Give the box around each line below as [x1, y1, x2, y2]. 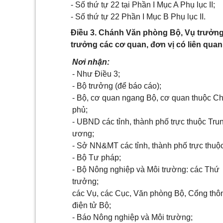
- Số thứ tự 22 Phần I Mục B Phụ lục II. [71, 12, 206, 21]
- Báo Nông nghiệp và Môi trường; [72, 213, 193, 222]
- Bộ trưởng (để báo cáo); [72, 82, 161, 90]
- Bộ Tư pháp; [72, 153, 121, 162]
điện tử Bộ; [72, 201, 111, 210]
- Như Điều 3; [72, 70, 120, 78]
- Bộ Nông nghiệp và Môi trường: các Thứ [72, 165, 220, 174]
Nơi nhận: [72, 58, 110, 66]
